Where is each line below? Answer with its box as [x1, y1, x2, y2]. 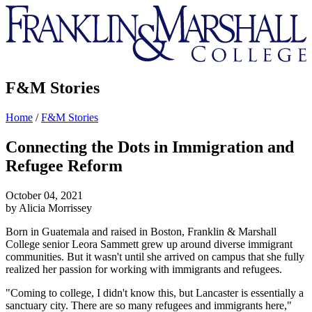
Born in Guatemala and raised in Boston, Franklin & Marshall [6, 225, 276, 237]
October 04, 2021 [6, 189, 83, 201]
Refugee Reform [6, 156, 123, 175]
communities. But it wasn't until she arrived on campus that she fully [6, 250, 304, 263]
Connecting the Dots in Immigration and [6, 137, 294, 156]
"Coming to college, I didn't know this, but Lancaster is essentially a [6, 286, 304, 299]
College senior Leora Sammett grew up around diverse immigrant [6, 237, 292, 250]
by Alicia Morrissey [6, 201, 92, 214]
